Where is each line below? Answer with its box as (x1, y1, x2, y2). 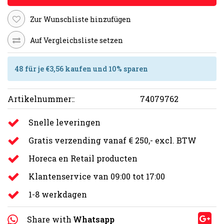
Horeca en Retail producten (28, 152, 137, 163)
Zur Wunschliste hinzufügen (30, 14, 131, 24)
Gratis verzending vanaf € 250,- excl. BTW (28, 134, 196, 145)
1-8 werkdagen (28, 188, 87, 199)
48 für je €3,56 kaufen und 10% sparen (15, 64, 148, 73)
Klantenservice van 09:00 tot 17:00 (28, 170, 165, 181)
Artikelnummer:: (7, 93, 74, 104)
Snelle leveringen (28, 116, 100, 127)
